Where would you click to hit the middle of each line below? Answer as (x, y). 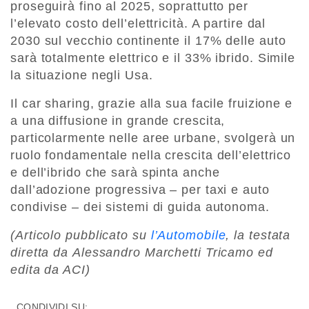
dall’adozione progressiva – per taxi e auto (140, 189)
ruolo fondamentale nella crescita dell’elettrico (151, 155)
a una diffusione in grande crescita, (118, 120)
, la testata (258, 235)
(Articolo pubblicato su (81, 235)
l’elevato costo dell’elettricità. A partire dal (138, 23)
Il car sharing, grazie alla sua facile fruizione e (151, 103)
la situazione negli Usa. (82, 75)
